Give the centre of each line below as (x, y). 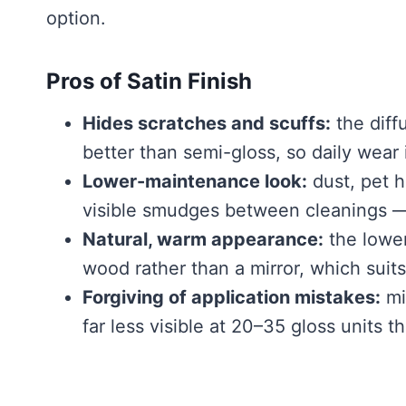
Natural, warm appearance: (203, 239)
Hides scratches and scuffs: (207, 123)
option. (76, 18)
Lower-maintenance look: (195, 181)
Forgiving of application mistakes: (232, 297)
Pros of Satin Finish (149, 81)
